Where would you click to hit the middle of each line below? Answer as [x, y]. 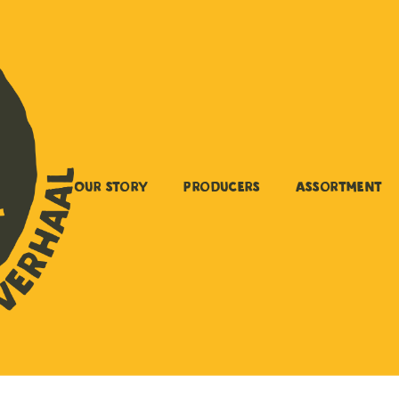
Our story [111, 187]
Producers [221, 187]
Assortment [338, 187]
